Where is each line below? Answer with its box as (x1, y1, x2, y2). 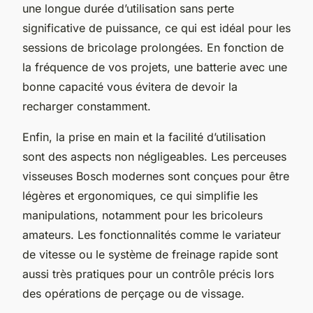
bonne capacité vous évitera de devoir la (22, 79, 238, 94)
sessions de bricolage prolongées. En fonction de (22, 40, 284, 54)
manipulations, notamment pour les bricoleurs (22, 208, 263, 222)
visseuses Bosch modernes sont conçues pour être (22, 168, 289, 183)
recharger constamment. (22, 99, 151, 113)
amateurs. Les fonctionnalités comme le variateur (22, 227, 281, 242)
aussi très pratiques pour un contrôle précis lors (22, 266, 274, 281)
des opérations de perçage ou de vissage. (22, 286, 245, 300)
